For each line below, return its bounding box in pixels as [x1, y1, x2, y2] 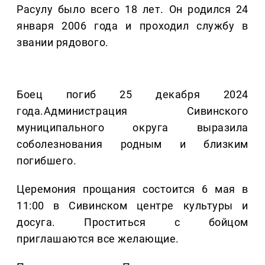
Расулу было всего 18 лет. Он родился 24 [17, 3, 248, 16]
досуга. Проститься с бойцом [17, 216, 248, 229]
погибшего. [17, 154, 77, 167]
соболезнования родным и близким [17, 138, 248, 151]
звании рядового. [17, 36, 109, 49]
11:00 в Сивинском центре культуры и [17, 199, 248, 212]
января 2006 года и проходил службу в [17, 20, 248, 33]
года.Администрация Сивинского [17, 105, 248, 118]
